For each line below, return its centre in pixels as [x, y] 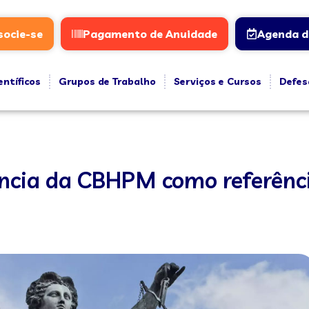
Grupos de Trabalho [107, 81]
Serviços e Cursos [217, 81]
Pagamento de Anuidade [150, 34]
